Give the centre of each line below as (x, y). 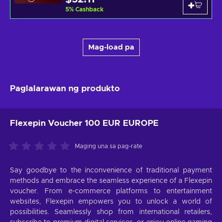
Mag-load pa (111, 48)
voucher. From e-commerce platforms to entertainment (111, 192)
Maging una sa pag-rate (109, 146)
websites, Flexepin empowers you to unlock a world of (111, 202)
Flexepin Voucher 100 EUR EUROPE (84, 123)
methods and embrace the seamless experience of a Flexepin (111, 181)
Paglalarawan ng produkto (65, 89)
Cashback (89, 10)
